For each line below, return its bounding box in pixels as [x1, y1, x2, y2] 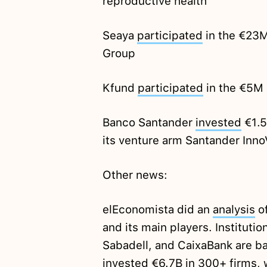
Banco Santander [102, 116, 195, 130]
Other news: [102, 168, 167, 182]
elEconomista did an [102, 203, 213, 217]
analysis [212, 203, 255, 217]
